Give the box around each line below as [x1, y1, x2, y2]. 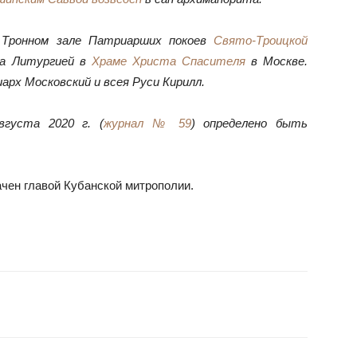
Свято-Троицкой [214, 33, 308, 47]
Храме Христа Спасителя [91, 54, 245, 68]
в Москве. [245, 54, 308, 68]
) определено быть [190, 116, 308, 130]
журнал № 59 [103, 116, 191, 130]
